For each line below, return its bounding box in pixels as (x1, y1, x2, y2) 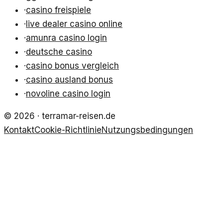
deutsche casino (26, 47, 92, 57)
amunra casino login (26, 33, 107, 43)
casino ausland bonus (26, 75, 113, 85)
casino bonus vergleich (26, 61, 119, 71)
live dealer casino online (26, 19, 122, 29)
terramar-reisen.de (42, 111, 115, 121)
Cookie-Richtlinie (34, 125, 102, 135)
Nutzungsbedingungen (102, 125, 193, 135)
